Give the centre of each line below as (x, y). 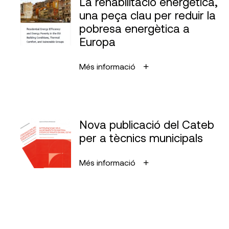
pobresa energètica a (134, 28)
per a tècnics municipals (141, 138)
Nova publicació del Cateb (147, 124)
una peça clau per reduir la (147, 15)
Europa (97, 41)
